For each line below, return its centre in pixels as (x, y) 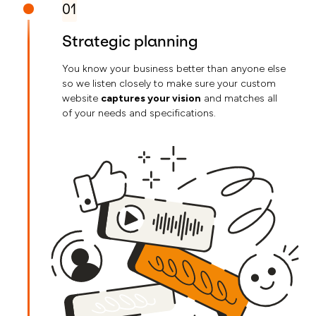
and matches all (239, 99)
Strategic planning (130, 42)
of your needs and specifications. (139, 114)
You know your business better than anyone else (174, 69)
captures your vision (151, 99)
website (81, 99)
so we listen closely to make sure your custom (169, 84)
